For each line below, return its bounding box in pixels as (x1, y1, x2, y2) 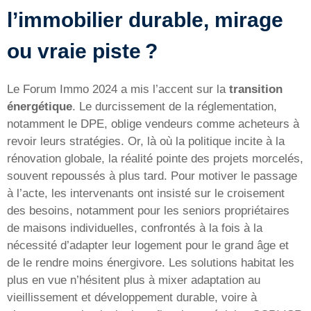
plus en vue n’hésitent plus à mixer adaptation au (7, 274, 260, 287)
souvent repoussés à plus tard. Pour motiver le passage (7, 169, 297, 183)
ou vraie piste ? (7, 40, 158, 63)
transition (229, 83, 283, 96)
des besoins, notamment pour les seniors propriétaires (7, 204, 289, 218)
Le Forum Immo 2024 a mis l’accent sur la (7, 83, 229, 96)
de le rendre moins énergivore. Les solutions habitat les (7, 256, 294, 270)
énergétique (7, 100, 72, 114)
